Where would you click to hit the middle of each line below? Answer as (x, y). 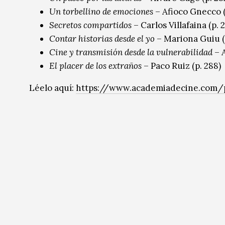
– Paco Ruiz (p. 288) (181, 66)
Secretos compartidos (90, 25)
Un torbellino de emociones (101, 12)
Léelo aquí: (52, 88)
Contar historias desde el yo (102, 39)
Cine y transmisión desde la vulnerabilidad (131, 52)
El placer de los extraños (95, 66)
